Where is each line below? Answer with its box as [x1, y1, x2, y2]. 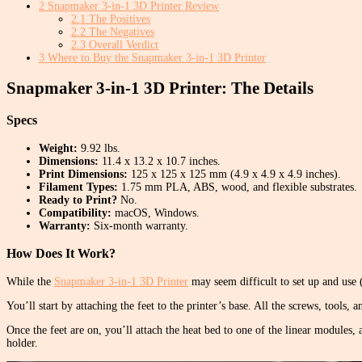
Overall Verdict [86, 38, 158, 51]
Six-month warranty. [94, 219, 188, 232]
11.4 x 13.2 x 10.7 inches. [102, 154, 221, 167]
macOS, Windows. [115, 206, 200, 219]
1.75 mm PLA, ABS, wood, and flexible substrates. [121, 180, 357, 193]
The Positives [86, 12, 150, 25]
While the [6, 275, 54, 288]
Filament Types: [39, 180, 121, 193]
